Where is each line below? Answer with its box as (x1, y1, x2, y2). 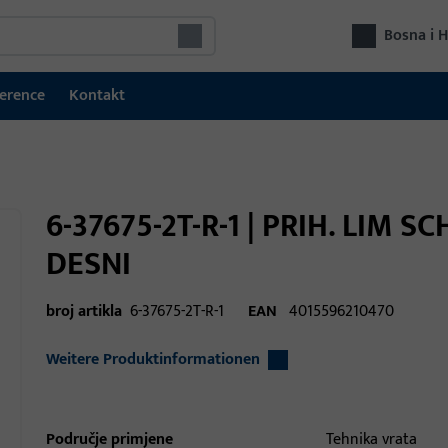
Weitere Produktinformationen (46, 346, 260, 373)
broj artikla (46, 298, 122, 325)
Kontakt (69, 82, 125, 109)
